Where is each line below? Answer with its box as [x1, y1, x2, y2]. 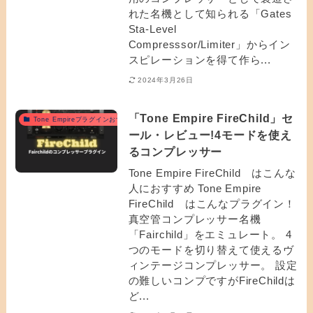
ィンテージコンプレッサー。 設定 [128, 259, 298, 271]
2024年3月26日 [138, 75, 194, 84]
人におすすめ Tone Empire [128, 182, 262, 194]
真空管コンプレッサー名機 [128, 212, 261, 225]
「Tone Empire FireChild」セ [128, 112, 294, 125]
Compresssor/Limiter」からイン [128, 38, 291, 51]
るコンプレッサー [128, 145, 223, 159]
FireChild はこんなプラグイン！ [128, 197, 296, 210]
